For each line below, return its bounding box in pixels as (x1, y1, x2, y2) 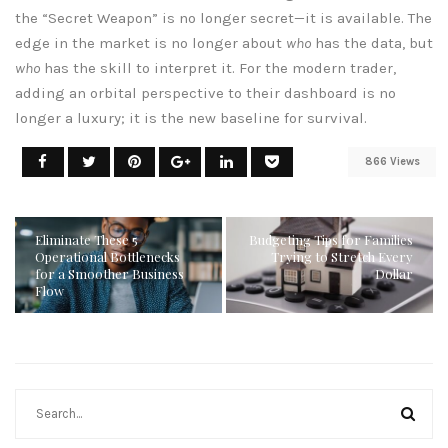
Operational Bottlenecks (35, 247, 180, 265)
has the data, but (311, 33, 433, 52)
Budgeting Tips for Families (248, 230, 413, 248)
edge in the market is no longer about (15, 33, 286, 52)
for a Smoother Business (35, 264, 184, 282)
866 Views (364, 155, 420, 169)
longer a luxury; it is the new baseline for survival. (15, 108, 367, 127)
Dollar (374, 264, 413, 282)
